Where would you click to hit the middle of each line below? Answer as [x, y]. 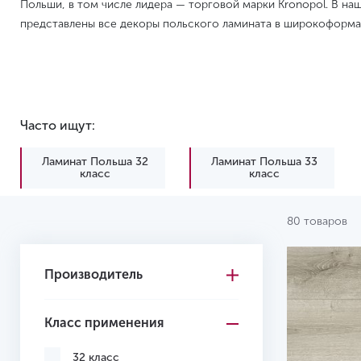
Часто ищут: [58, 125]
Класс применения [104, 323]
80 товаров [317, 221]
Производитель [93, 274]
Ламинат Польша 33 [264, 162]
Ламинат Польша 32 [95, 162]
